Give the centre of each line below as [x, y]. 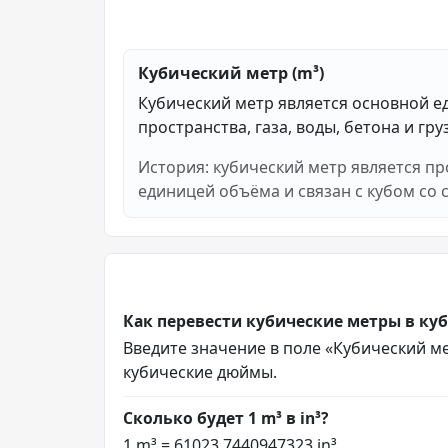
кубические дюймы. [200, 371]
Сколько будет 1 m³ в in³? [225, 417]
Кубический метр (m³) [231, 72]
